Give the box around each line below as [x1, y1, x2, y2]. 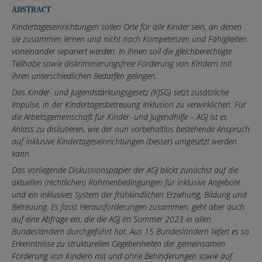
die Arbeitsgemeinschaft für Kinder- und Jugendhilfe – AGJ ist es [12, 111, 227, 122]
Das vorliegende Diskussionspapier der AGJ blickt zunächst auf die [12, 164, 238, 175]
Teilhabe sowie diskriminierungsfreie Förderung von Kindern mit [12, 57, 232, 69]
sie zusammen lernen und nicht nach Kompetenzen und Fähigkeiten [12, 33, 247, 44]
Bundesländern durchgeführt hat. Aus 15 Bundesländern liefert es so [12, 225, 249, 237]
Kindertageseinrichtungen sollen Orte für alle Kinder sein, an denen [12, 20, 242, 32]
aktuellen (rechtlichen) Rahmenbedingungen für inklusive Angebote [12, 176, 240, 188]
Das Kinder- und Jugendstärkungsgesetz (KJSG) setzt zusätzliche [12, 86, 229, 98]
